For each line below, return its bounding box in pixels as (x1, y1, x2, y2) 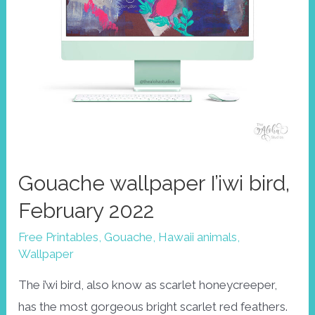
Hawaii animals (158, 230, 238, 245)
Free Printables (18, 230, 99, 245)
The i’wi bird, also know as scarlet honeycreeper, (18, 278, 278, 292)
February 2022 (18, 198, 155, 224)
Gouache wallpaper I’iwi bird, (18, 171, 290, 196)
